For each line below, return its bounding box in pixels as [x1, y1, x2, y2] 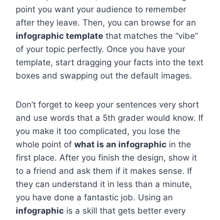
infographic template [16, 31, 103, 41]
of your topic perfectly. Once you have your [16, 44, 185, 55]
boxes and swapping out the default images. [16, 71, 192, 81]
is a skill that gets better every [64, 206, 186, 216]
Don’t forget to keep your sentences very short [16, 100, 199, 110]
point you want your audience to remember [16, 4, 186, 15]
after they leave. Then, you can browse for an [16, 18, 196, 28]
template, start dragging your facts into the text [16, 57, 203, 68]
